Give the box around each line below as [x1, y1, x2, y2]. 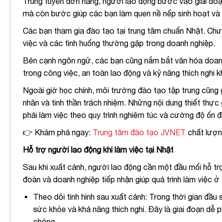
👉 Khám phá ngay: [23, 128, 93, 137]
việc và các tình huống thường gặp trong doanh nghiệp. [23, 39, 217, 48]
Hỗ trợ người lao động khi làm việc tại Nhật [23, 145, 173, 155]
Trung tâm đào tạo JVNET [93, 128, 186, 137]
